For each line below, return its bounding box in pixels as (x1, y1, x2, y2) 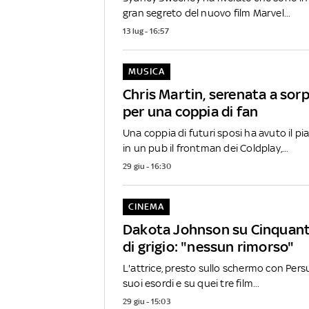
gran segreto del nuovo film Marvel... (123, 6, 291, 19)
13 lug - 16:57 (123, 26, 169, 36)
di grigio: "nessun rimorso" (123, 237, 295, 255)
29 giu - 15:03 (123, 296, 170, 306)
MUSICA (128, 66, 165, 77)
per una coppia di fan (123, 102, 259, 120)
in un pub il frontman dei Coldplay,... (123, 141, 289, 154)
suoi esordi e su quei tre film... (123, 277, 260, 289)
